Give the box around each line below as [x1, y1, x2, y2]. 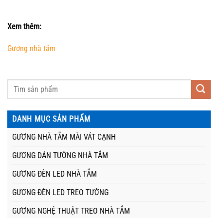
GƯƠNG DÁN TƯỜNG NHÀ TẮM [12, 151, 108, 161]
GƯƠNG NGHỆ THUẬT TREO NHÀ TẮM [12, 206, 130, 216]
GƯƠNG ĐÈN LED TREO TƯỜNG [12, 188, 109, 198]
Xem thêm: [7, 21, 41, 31]
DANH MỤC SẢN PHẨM [12, 114, 91, 124]
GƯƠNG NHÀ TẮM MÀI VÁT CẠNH [12, 132, 116, 142]
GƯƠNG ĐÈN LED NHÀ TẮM [12, 169, 97, 179]
